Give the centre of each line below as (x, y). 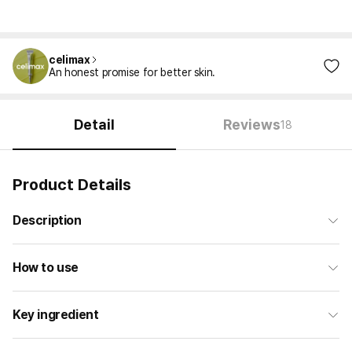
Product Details (72, 185)
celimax (70, 60)
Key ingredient (56, 315)
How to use (46, 268)
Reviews (252, 125)
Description (47, 220)
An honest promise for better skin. (132, 72)
